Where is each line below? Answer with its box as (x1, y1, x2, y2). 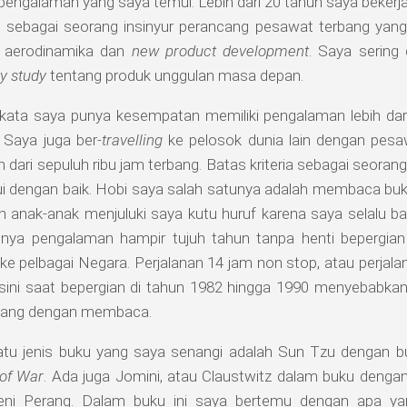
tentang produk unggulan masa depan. (46, 66, 303, 85)
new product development (131, 42, 310, 61)
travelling (101, 131, 163, 150)
